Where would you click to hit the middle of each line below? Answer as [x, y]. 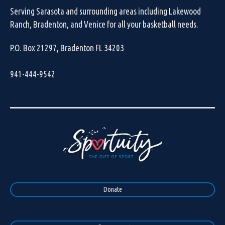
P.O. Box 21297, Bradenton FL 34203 [67, 48]
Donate [113, 190]
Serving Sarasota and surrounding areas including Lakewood [105, 12]
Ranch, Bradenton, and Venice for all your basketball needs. [104, 25]
